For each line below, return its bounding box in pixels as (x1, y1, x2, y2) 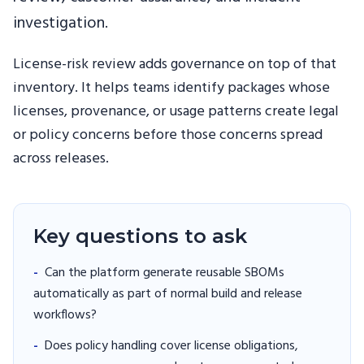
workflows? (33, 305, 97, 327)
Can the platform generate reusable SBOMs (45, 262, 284, 284)
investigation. (13, 11, 108, 37)
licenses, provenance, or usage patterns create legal (13, 100, 339, 124)
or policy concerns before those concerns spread (13, 123, 323, 148)
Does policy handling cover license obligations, (45, 336, 298, 357)
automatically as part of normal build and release (33, 284, 302, 305)
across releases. (13, 147, 109, 171)
